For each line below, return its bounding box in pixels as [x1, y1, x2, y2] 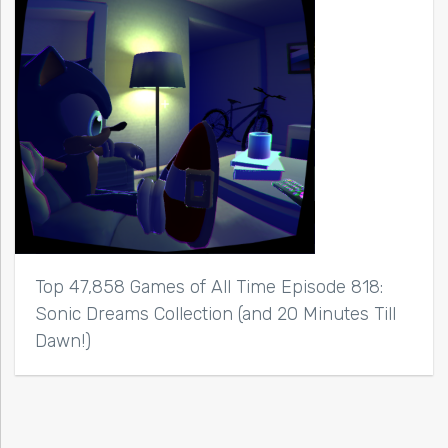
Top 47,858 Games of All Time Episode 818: [35, 275, 383, 298]
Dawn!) [35, 329, 91, 352]
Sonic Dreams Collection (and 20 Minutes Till [35, 302, 396, 325]
